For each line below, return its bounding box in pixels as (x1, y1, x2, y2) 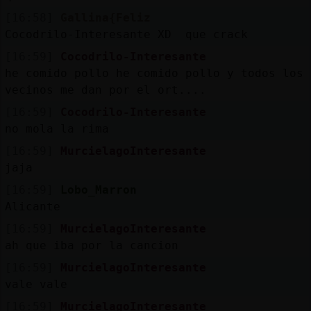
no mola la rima (4, 121, 109, 135)
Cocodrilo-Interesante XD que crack (4, 27, 248, 41)
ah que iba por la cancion (4, 238, 178, 252)
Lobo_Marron (60, 183, 137, 196)
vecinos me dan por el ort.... (4, 83, 206, 96)
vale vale (4, 277, 67, 291)
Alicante (4, 199, 60, 213)
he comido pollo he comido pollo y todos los (4, 66, 303, 80)
